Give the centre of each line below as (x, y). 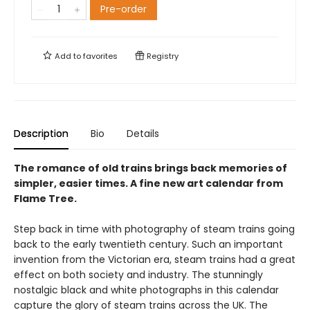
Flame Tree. (45, 199)
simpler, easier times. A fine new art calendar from (148, 183)
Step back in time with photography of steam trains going (154, 229)
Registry (162, 56)
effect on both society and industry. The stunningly (138, 275)
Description (41, 134)
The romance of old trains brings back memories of (151, 168)
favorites (100, 56)
